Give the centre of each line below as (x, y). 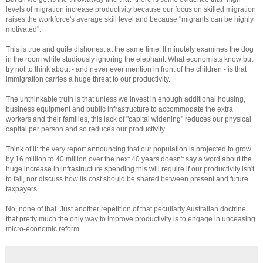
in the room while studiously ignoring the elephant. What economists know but (129, 59)
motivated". (23, 29)
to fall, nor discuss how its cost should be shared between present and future (127, 179)
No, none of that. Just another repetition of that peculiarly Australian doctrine (126, 209)
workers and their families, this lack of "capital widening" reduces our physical (129, 119)
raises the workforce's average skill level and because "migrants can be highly (130, 19)
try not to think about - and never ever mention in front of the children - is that (126, 69)
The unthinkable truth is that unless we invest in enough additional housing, (126, 99)
